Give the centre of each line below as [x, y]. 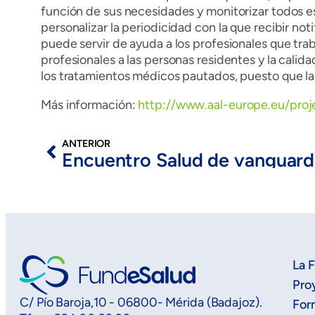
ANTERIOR [86, 144]
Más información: [90, 105]
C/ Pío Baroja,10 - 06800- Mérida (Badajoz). [141, 302]
